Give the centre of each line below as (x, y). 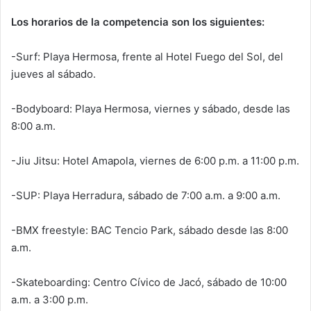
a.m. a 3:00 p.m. (50, 299)
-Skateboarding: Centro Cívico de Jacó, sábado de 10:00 (149, 282)
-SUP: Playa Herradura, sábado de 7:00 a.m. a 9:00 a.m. (146, 195)
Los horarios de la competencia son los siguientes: (139, 22)
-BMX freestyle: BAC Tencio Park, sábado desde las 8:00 (150, 230)
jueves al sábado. (53, 74)
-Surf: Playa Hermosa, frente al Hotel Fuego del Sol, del (147, 56)
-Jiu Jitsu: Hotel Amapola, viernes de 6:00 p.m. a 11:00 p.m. (155, 160)
